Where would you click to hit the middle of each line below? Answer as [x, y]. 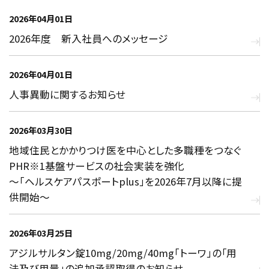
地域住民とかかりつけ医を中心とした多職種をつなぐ [125, 150]
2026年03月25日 [41, 233]
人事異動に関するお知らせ [67, 94]
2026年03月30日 [41, 130]
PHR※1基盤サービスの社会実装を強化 [97, 165]
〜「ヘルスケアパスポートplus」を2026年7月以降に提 [125, 181]
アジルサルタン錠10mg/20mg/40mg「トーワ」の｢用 [123, 252]
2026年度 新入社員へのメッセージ [89, 38]
